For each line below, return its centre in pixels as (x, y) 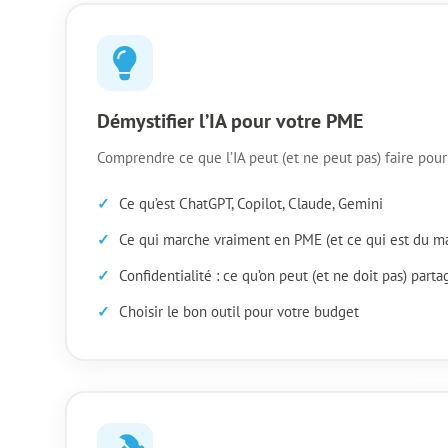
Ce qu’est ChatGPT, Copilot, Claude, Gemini (250, 203)
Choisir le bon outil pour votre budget (238, 311)
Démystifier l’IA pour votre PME (229, 120)
